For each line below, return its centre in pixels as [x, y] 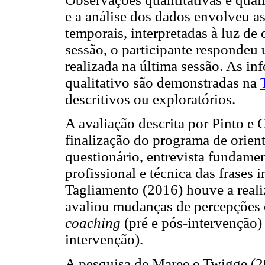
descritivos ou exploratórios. [150, 99]
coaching [95, 222]
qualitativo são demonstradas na [163, 82]
